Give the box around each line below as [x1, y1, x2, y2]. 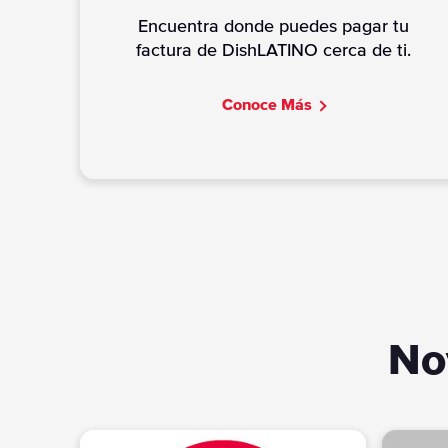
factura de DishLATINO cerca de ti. [135, 41, 411, 60]
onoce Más [232, 96, 312, 113]
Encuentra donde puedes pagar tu [137, 17, 409, 36]
